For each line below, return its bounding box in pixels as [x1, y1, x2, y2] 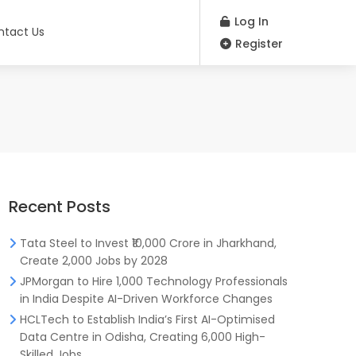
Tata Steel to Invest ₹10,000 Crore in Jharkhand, [20, 235, 277, 251]
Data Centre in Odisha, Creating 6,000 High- [20, 329, 265, 345]
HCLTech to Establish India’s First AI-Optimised [20, 311, 275, 327]
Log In [231, 14, 269, 29]
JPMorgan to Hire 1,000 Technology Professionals [20, 273, 288, 289]
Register [232, 36, 283, 52]
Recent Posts [9, 195, 110, 218]
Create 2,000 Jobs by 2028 [20, 253, 168, 269]
